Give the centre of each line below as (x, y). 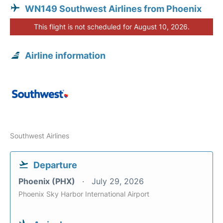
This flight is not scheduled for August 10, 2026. (111, 26)
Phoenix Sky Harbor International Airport (84, 194)
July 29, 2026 (118, 181)
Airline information (65, 55)
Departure (55, 165)
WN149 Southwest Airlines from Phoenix (113, 8)
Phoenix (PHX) (48, 181)
